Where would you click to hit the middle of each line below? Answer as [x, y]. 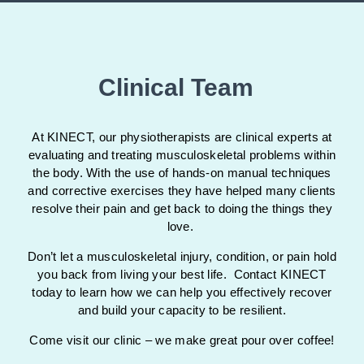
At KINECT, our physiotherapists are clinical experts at [182, 137]
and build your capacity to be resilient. [182, 310]
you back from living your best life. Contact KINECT [182, 275]
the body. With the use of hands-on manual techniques [182, 173]
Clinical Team [176, 88]
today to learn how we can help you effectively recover [182, 292]
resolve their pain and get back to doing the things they [182, 209]
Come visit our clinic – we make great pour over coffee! [182, 340]
